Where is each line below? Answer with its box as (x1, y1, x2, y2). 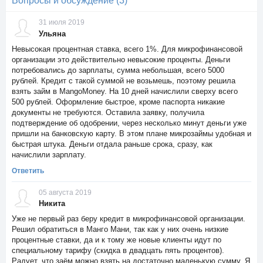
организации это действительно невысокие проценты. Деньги (12, 55, 230, 64)
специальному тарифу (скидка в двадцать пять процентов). (12, 246, 224, 255)
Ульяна (39, 29, 66, 38)
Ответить (12, 166, 44, 174)
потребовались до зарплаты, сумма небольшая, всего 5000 (12, 65, 224, 75)
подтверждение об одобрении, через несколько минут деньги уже (12, 118, 247, 127)
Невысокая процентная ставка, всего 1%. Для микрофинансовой (12, 44, 242, 53)
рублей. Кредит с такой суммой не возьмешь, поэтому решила (12, 76, 235, 85)
